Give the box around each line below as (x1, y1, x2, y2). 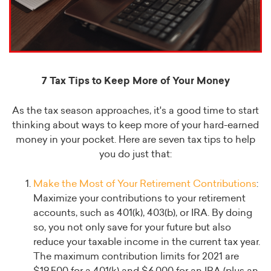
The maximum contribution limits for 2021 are (33, 252, 239, 262)
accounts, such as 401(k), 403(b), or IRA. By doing (33, 208, 252, 218)
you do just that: (99, 149, 172, 160)
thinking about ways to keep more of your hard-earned (12, 120, 259, 131)
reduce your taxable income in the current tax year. (33, 237, 260, 247)
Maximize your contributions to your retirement (33, 194, 246, 204)
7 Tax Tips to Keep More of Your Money (41, 76, 230, 87)
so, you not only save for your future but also (33, 223, 231, 233)
